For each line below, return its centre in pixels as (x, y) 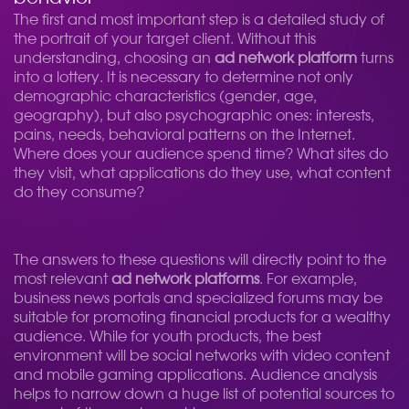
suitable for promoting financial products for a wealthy (202, 318)
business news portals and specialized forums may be (198, 299)
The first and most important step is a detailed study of (199, 20)
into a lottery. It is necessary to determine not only (184, 78)
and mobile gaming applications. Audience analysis (195, 375)
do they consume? (79, 193)
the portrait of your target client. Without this (165, 39)
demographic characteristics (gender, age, (165, 97)
